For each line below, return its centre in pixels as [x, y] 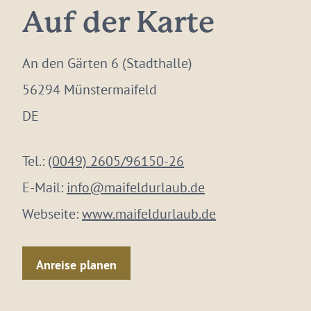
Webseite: [52, 214]
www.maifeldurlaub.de [149, 214]
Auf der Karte [118, 24]
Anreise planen [76, 264]
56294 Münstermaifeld [90, 90]
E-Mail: [44, 187]
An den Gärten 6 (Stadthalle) [107, 63]
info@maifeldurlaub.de [136, 187]
